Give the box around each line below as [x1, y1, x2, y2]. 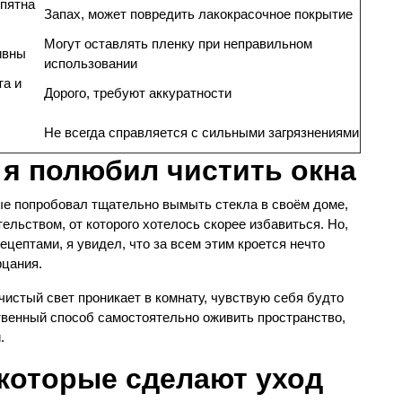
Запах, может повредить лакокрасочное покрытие [44, 6, 353, 22]
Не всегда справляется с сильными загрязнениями [44, 125, 359, 140]
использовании [44, 56, 137, 71]
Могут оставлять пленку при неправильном [44, 36, 312, 51]
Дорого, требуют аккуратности [44, 85, 232, 100]
